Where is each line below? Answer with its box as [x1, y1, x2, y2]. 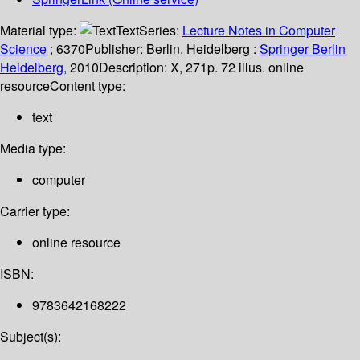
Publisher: [85, 39, 146, 59]
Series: [139, 21, 182, 40]
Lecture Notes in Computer [182, 21, 335, 40]
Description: [99, 58, 170, 77]
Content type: [50, 76, 125, 96]
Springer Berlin [260, 39, 346, 59]
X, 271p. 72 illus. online [170, 58, 304, 77]
